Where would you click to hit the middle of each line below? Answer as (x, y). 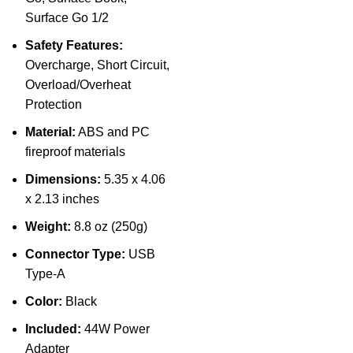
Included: (53, 329)
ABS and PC (113, 132)
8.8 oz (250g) (109, 227)
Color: (44, 302)
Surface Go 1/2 (67, 18)
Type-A (45, 274)
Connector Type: (75, 255)
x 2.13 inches (62, 199)
